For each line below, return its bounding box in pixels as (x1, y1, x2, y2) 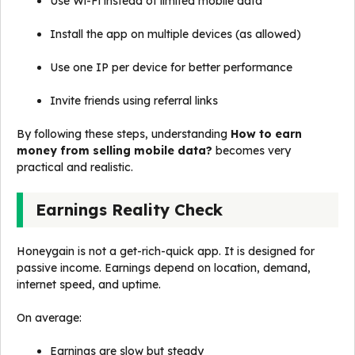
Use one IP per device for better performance (50, 60, 292, 75)
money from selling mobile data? (17, 143, 212, 158)
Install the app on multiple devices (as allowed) (50, 27, 301, 42)
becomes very (212, 143, 291, 158)
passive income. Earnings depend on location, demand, (17, 261, 311, 276)
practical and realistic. (17, 160, 133, 175)
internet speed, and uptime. (17, 277, 161, 292)
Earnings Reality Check (36, 200, 223, 220)
